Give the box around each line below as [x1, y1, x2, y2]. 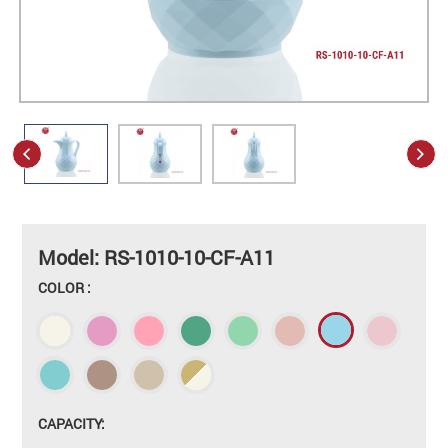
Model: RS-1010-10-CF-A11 [38, 243, 276, 270]
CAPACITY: [38, 413, 106, 433]
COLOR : [38, 277, 92, 297]
